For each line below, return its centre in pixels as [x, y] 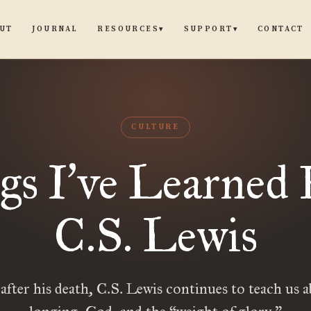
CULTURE [155, 127]
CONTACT [280, 29]
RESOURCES [128, 29]
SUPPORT [208, 29]
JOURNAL [55, 29]
